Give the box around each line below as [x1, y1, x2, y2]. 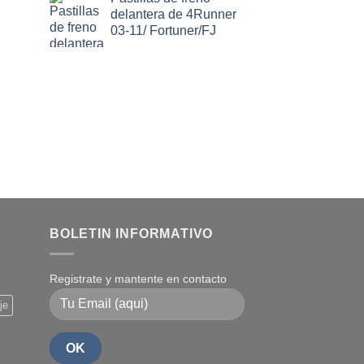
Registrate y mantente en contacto [50, 272, 227, 285]
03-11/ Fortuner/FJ [110, 24, 216, 38]
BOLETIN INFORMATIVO [50, 227, 214, 241]
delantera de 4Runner [110, 7, 236, 22]
